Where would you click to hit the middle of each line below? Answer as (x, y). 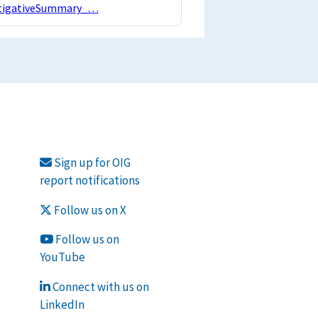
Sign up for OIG (91, 162)
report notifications (89, 180)
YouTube (62, 257)
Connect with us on (99, 287)
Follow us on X (89, 210)
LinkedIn (62, 305)
